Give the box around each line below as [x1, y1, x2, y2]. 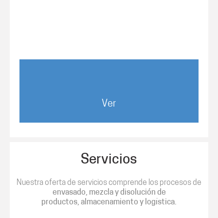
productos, [41, 199, 81, 206]
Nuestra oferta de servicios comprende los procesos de [17, 179, 201, 187]
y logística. [138, 199, 177, 206]
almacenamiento [81, 199, 138, 206]
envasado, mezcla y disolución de [52, 189, 166, 197]
